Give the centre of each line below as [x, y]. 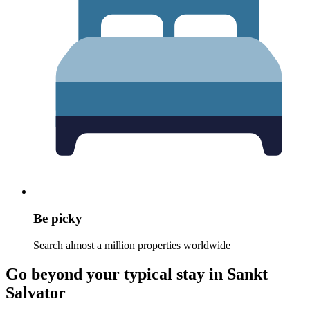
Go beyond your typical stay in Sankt [137, 274]
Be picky [58, 218]
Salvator [36, 293]
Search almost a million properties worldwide [132, 245]
